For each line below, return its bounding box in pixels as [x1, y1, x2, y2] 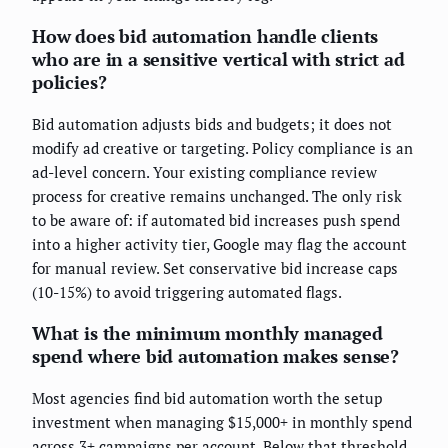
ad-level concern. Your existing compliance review [32, 161, 377, 182]
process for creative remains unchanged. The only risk [32, 185, 402, 206]
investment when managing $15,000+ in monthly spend [32, 411, 412, 432]
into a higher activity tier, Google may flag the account [32, 233, 407, 254]
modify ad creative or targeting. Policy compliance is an [32, 137, 413, 158]
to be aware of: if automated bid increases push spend [32, 209, 400, 230]
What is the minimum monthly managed [32, 320, 383, 345]
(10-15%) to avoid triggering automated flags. [32, 281, 342, 302]
